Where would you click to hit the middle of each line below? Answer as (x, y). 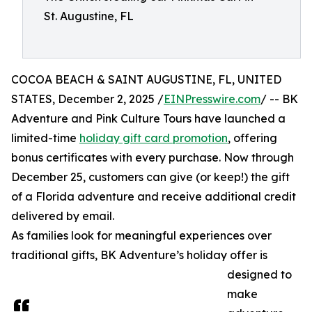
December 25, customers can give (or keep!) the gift (150, 177)
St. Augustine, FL (89, 16)
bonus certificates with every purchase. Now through (153, 157)
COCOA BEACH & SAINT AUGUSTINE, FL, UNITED (146, 79)
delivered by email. (63, 216)
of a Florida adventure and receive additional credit (154, 196)
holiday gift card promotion (154, 138)
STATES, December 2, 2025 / (87, 99)
